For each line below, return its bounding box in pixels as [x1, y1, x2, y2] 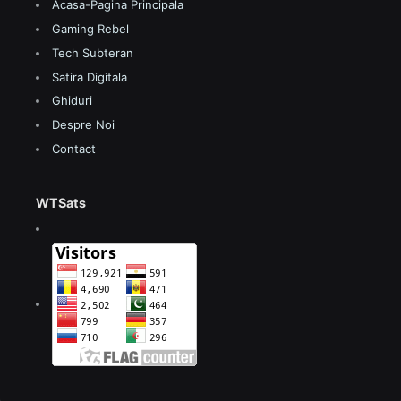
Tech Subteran [52, 45, 133, 60]
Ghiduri [52, 93, 92, 108]
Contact [52, 141, 96, 156]
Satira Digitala [52, 69, 127, 84]
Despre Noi [52, 117, 115, 132]
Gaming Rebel [52, 21, 129, 37]
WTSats [36, 195, 86, 210]
